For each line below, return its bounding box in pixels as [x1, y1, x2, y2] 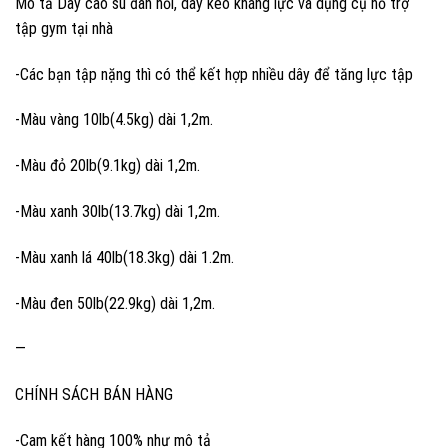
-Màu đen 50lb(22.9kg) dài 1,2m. [15, 293, 215, 313]
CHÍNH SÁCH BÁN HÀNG [15, 385, 173, 405]
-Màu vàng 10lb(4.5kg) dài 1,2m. [15, 110, 213, 130]
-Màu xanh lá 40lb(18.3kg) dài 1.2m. [15, 247, 234, 267]
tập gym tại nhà [15, 18, 113, 38]
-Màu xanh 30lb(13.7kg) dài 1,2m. [15, 201, 220, 221]
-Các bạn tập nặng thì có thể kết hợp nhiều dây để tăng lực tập [15, 64, 413, 84]
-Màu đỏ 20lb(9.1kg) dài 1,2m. [15, 156, 200, 176]
